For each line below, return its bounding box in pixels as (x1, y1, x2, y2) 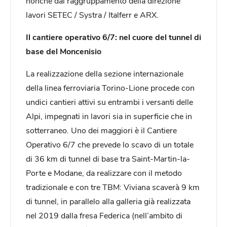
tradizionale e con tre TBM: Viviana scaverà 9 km (26, 181, 200, 192)
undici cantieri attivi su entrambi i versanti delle (26, 96, 193, 107)
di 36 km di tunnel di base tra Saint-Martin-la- (26, 153, 190, 164)
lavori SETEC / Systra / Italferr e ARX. (26, 9, 159, 20)
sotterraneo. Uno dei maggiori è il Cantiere (26, 124, 177, 135)
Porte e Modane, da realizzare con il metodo (26, 167, 182, 178)
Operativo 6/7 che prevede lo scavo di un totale (26, 138, 194, 149)
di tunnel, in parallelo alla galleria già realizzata (26, 195, 191, 206)
